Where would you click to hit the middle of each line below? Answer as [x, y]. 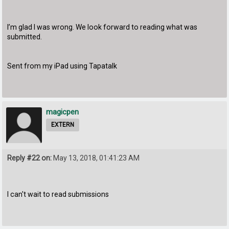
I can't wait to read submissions [58, 194]
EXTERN [63, 125]
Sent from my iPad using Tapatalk [62, 66]
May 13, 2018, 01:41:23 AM [96, 158]
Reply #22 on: [30, 158]
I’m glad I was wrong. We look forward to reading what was [102, 27]
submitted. [25, 37]
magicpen [63, 112]
